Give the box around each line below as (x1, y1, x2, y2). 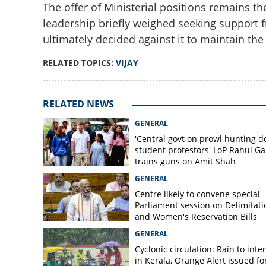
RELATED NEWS (42, 97, 114, 110)
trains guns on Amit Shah (134, 156, 236, 167)
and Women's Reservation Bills (134, 211, 257, 222)
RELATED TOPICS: (42, 57, 116, 68)
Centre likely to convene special (134, 188, 260, 199)
